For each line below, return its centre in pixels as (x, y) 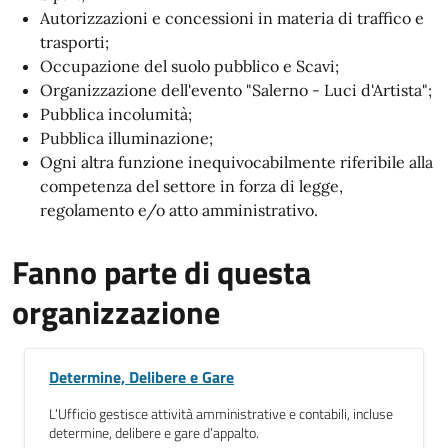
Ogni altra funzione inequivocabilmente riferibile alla (236, 162)
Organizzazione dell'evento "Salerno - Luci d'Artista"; (236, 90)
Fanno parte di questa (161, 272)
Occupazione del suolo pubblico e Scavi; (189, 66)
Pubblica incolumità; (116, 114)
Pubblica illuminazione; (126, 138)
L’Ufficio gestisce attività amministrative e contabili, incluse (221, 414)
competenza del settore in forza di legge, (191, 186)
